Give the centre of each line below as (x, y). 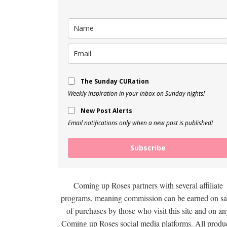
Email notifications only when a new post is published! (140, 123)
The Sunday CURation (115, 81)
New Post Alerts (106, 110)
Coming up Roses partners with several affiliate (148, 185)
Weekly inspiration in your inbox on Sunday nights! (136, 93)
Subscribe (148, 147)
